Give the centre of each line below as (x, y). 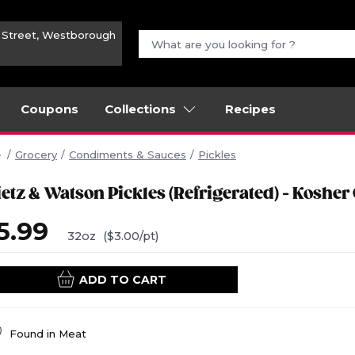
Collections (140, 109)
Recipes (250, 109)
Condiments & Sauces (128, 155)
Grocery (36, 155)
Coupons (50, 109)
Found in (34, 334)
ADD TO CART (122, 280)
